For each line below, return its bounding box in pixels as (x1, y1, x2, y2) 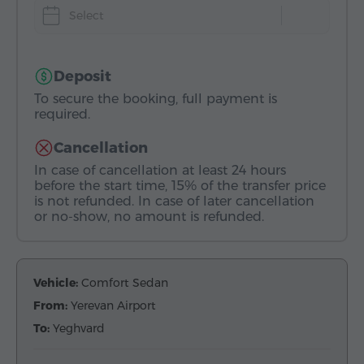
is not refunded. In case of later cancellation (34, 193, 314, 209)
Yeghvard (53, 321, 105, 336)
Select (69, 8, 104, 23)
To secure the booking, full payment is (34, 91, 277, 106)
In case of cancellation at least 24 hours (34, 162, 286, 178)
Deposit (54, 67, 111, 85)
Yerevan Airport (71, 298, 156, 313)
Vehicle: (33, 275, 81, 290)
